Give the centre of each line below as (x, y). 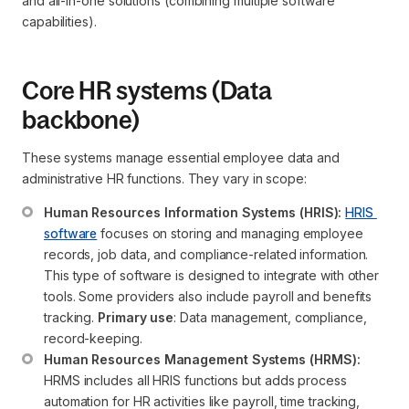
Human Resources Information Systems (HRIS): (193, 212)
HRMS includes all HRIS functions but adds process (197, 380)
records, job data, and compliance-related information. (208, 254)
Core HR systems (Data (147, 90)
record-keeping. (93, 338)
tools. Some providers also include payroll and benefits (210, 296)
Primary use (136, 317)
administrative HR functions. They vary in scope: (164, 178)
